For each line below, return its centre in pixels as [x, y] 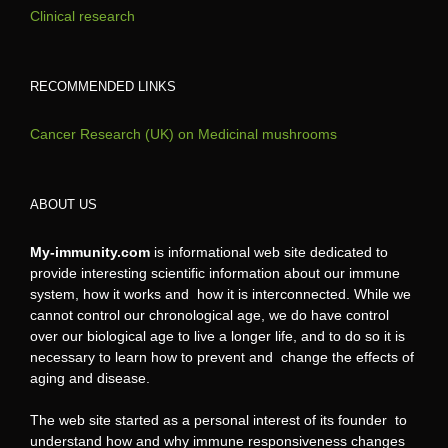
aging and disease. [90, 377]
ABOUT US [63, 204]
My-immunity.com [90, 251]
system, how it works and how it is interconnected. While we [220, 293]
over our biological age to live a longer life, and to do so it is [217, 335]
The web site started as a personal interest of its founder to [218, 419]
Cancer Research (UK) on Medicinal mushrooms [183, 133]
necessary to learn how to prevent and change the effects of [222, 356]
